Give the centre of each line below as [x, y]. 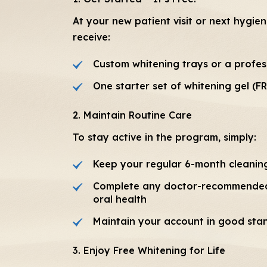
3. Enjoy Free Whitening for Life [149, 250]
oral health [120, 199]
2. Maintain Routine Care [132, 115]
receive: [91, 37]
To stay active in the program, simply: [164, 137]
